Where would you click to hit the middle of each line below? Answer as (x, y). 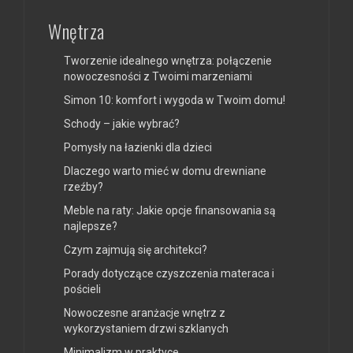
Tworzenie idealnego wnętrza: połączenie (168, 61)
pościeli (82, 290)
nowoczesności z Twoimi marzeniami (158, 77)
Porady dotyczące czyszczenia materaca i (169, 274)
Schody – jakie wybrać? (122, 124)
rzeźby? (84, 187)
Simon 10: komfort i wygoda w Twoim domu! (175, 100)
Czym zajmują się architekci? (136, 250)
